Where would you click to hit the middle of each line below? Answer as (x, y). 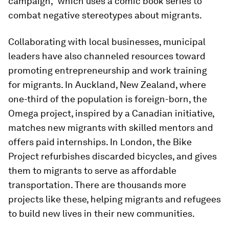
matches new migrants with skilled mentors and (111, 128)
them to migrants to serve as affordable (92, 170)
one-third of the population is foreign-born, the (108, 99)
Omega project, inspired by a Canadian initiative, (111, 113)
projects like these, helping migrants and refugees (114, 199)
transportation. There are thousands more (97, 185)
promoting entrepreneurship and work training (108, 70)
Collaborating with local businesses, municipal (107, 42)
